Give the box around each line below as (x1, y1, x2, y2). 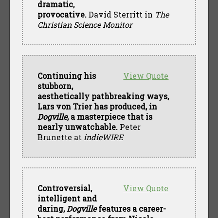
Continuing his (37, 70, 96, 81)
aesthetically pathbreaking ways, (37, 91, 169, 101)
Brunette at (37, 131, 84, 142)
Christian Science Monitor (37, 19, 132, 30)
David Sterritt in (86, 9, 155, 19)
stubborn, (37, 80, 73, 91)
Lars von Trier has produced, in (37, 101, 157, 111)
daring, (37, 203, 67, 214)
